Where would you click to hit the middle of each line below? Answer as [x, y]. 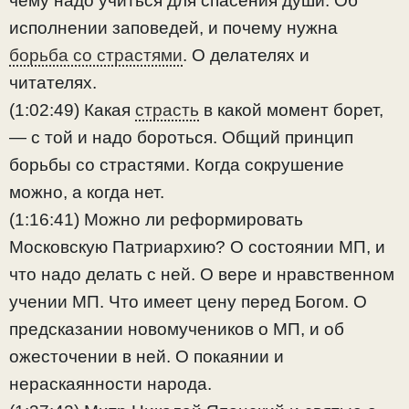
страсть [167, 110]
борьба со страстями [96, 56]
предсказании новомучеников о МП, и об [177, 330]
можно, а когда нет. [87, 193]
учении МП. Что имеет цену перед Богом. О [188, 302]
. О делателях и [246, 56]
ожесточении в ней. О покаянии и [147, 357]
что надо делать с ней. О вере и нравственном [202, 275]
